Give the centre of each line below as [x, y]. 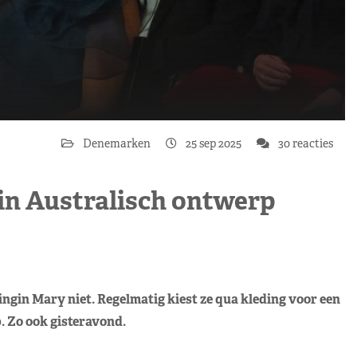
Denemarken [118, 143]
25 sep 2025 [214, 143]
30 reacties [304, 143]
